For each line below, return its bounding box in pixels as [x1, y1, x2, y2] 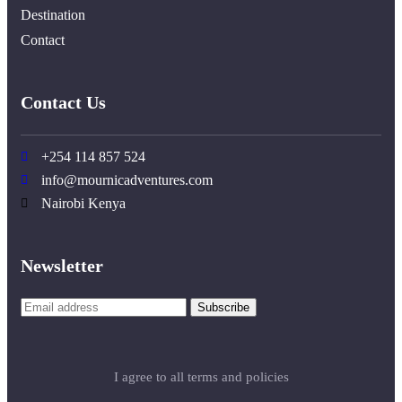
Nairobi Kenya [40, 195, 126, 211]
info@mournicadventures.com [40, 171, 213, 188]
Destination [21, 6, 85, 22]
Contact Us [21, 92, 106, 112]
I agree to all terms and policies [113, 369, 289, 384]
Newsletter [21, 255, 103, 275]
